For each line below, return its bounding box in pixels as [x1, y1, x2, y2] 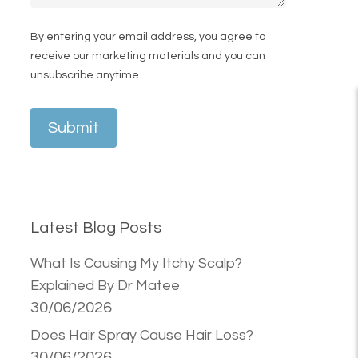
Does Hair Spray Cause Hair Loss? [30, 328, 253, 343]
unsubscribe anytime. [30, 70, 141, 81]
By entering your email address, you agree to [30, 31, 265, 42]
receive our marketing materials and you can [30, 50, 265, 62]
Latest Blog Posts [30, 220, 161, 236]
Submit [47, 120, 99, 136]
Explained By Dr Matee [30, 278, 180, 293]
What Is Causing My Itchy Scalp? [30, 256, 242, 271]
